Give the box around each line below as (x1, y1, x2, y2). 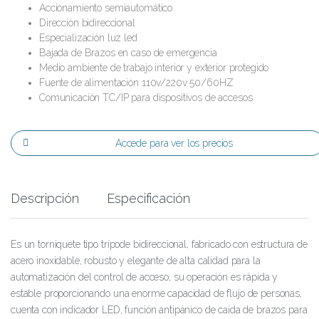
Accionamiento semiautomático (39, 1, 173, 14)
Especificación (107, 190, 190, 206)
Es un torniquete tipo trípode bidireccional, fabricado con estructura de (11, 238, 308, 250)
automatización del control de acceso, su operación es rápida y (11, 271, 278, 283)
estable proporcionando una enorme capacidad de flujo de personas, (11, 287, 302, 299)
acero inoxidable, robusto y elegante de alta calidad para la (11, 254, 261, 266)
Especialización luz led (39, 31, 137, 43)
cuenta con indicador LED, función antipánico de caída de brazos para (11, 303, 308, 315)
